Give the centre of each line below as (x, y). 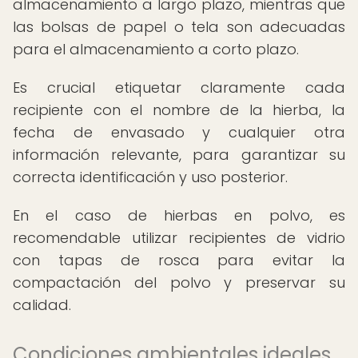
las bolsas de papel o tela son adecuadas (179, 27)
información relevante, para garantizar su (179, 155)
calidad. (42, 305)
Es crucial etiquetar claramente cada (179, 88)
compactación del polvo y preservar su (179, 282)
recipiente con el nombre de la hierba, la (179, 110)
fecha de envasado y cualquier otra (179, 132)
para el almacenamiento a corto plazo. (156, 49)
